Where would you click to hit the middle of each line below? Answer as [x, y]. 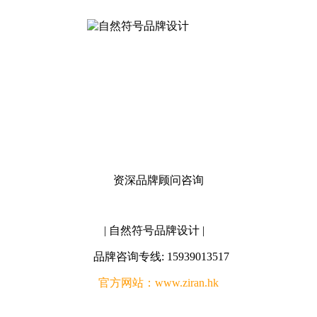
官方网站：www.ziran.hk [158, 283]
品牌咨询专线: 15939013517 [158, 257]
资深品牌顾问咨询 [158, 180]
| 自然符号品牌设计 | [158, 230]
